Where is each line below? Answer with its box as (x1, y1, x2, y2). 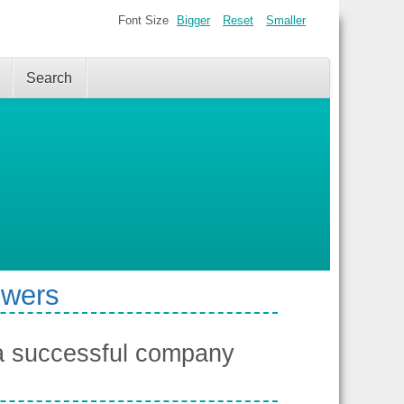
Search (26, 70, 72, 86)
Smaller (266, 14, 306, 28)
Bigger (177, 14, 210, 28)
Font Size (118, 14, 169, 28)
